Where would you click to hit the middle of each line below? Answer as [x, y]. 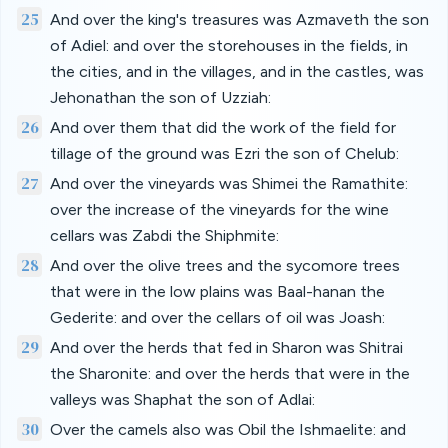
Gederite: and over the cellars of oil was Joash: [217, 317]
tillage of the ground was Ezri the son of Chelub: [224, 153]
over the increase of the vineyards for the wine [219, 209]
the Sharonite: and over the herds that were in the [229, 373]
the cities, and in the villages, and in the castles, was [236, 71]
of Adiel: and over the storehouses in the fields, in [228, 45]
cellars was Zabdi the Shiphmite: [164, 235]
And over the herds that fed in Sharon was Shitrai [226, 347]
